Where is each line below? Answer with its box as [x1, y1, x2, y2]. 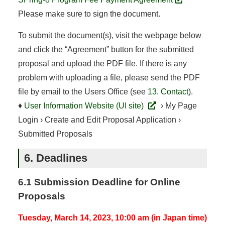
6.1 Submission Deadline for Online [18, 176, 180, 187]
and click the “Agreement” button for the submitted [18, 45, 194, 54]
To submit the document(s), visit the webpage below [18, 31, 201, 40]
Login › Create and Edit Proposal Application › [18, 115, 181, 124]
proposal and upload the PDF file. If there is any [18, 59, 187, 68]
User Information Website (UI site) [24, 101, 146, 110]
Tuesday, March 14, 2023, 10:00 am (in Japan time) [18, 213, 207, 222]
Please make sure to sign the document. [18, 9, 160, 18]
